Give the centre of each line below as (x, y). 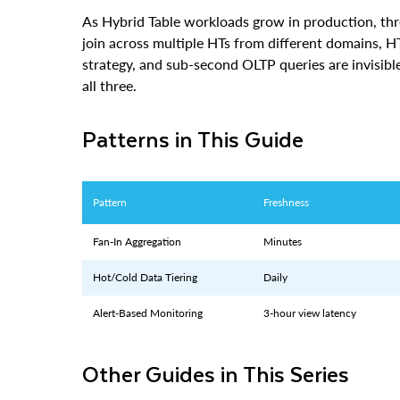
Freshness (286, 179)
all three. (109, 62)
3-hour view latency (310, 289)
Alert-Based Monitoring (148, 289)
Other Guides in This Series (224, 350)
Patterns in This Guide (200, 115)
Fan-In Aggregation (137, 218)
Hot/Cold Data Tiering (145, 254)
